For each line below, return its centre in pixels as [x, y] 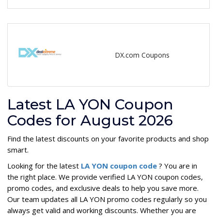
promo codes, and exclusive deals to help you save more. [103, 188]
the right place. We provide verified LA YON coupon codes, [105, 177]
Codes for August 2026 [90, 120]
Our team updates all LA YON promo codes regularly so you [107, 199]
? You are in [178, 165]
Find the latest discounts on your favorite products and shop [108, 138]
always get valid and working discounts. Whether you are [102, 210]
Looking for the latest [44, 165]
